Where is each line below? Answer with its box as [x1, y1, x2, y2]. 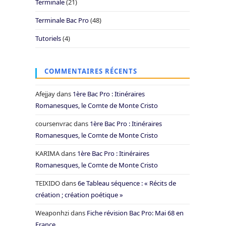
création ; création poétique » [35, 190, 123, 199]
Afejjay [35, 89, 55, 98]
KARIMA [35, 149, 60, 158]
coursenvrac [35, 119, 72, 128]
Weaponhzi [35, 208, 69, 217]
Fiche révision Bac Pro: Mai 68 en [87, 208, 184, 217]
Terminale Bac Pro [35, 16, 89, 25]
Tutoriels [35, 34, 61, 43]
